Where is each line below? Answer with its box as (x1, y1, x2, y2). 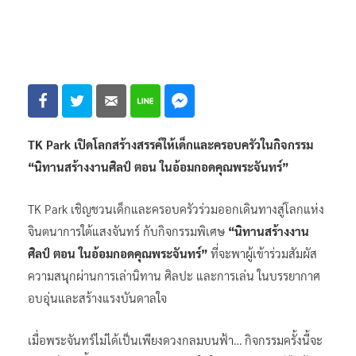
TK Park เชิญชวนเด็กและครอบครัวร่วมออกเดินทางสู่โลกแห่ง (28, 200, 324, 216)
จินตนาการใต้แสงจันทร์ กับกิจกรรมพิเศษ (28, 222, 228, 238)
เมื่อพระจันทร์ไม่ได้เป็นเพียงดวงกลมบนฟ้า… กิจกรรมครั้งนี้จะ (28, 331, 323, 347)
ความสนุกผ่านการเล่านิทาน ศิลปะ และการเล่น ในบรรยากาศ (28, 267, 320, 283)
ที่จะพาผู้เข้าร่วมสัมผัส (207, 245, 317, 261)
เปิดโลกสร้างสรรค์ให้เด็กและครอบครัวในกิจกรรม (74, 136, 313, 152)
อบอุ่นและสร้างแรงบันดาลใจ (28, 289, 167, 305)
